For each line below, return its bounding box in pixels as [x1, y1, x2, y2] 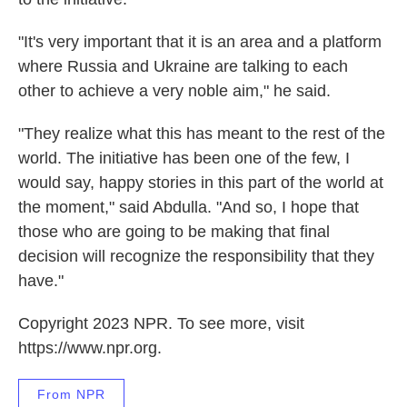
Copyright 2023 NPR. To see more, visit [18, 314, 304, 333]
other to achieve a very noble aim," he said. [18, 82, 331, 101]
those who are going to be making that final [18, 223, 330, 242]
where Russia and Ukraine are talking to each [18, 57, 348, 76]
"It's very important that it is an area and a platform [18, 33, 382, 52]
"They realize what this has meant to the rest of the [18, 124, 385, 144]
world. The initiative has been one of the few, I [18, 149, 350, 168]
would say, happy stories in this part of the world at [18, 174, 383, 193]
